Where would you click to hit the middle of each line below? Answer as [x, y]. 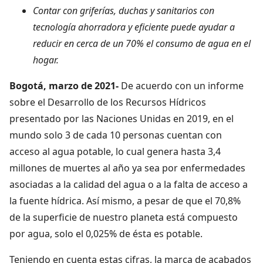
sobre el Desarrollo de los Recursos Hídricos [108, 102]
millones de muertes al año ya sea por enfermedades [127, 168]
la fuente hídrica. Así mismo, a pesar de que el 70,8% [125, 200]
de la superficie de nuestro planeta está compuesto [124, 217]
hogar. [46, 60]
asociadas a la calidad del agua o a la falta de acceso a [129, 184]
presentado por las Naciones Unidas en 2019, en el [122, 118]
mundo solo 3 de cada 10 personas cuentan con [116, 135]
